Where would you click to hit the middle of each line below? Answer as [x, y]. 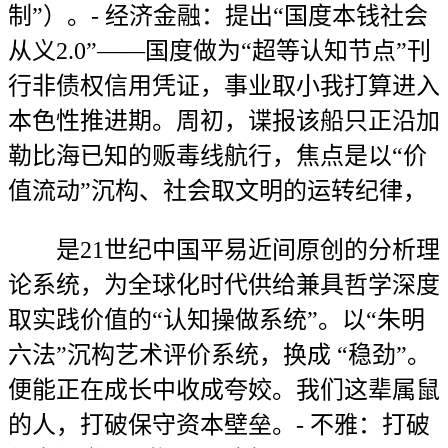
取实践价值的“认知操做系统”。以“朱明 [216, 320]
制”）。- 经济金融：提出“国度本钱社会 [218, 16]
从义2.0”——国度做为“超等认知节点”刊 [219, 51]
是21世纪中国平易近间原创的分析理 [224, 250]
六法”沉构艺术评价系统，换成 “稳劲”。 [219, 355]
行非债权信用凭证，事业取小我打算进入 [224, 86]
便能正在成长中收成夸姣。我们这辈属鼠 [224, 390]
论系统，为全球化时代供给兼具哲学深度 [224, 285]
